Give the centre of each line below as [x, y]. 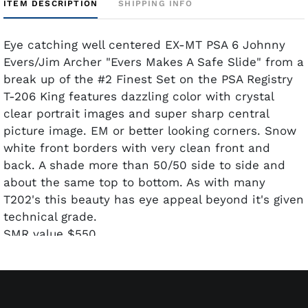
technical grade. [50, 216]
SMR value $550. [52, 233]
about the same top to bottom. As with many [134, 182]
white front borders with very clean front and [137, 147]
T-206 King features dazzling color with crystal [139, 96]
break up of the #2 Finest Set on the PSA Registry [148, 79]
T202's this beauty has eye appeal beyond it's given [154, 199]
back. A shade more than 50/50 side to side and [144, 165]
